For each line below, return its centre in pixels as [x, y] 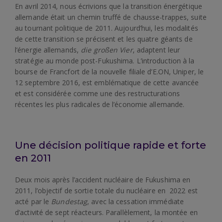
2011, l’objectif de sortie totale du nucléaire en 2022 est [106, 191]
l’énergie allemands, [48, 50]
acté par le [33, 201]
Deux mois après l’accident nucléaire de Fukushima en [103, 180]
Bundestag [69, 201]
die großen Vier [107, 50]
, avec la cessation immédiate [136, 201]
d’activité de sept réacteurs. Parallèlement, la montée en [106, 212]
